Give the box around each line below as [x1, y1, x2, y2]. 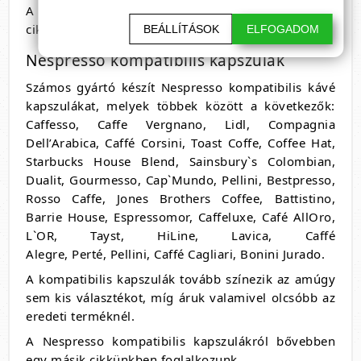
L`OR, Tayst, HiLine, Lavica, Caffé [26, 227, 335, 244]
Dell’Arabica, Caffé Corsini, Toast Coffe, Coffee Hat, [26, 135, 335, 151]
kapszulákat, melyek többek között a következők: [26, 98, 335, 114]
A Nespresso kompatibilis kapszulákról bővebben [26, 333, 335, 350]
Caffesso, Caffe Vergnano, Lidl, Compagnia [26, 116, 335, 133]
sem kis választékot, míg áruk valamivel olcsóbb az [26, 289, 335, 306]
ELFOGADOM [246, 23, 319, 35]
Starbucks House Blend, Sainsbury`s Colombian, [26, 153, 335, 170]
